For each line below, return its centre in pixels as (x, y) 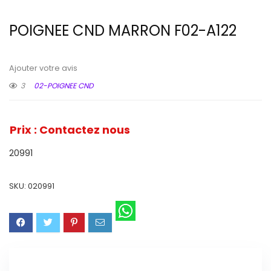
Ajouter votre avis (43, 68)
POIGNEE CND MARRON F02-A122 (123, 30)
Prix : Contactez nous (70, 129)
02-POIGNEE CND (64, 85)
